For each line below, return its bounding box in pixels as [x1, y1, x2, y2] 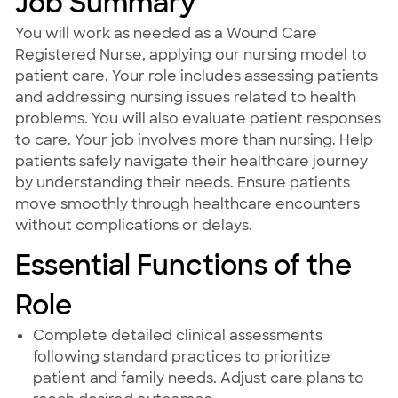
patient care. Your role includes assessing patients [14, 67, 378, 86]
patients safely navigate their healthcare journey [14, 152, 368, 171]
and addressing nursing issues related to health [14, 88, 356, 107]
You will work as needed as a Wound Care [14, 24, 317, 44]
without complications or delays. [14, 216, 252, 235]
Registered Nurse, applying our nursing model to [14, 45, 367, 65]
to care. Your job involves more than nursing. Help [14, 131, 373, 150]
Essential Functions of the [14, 248, 352, 283]
